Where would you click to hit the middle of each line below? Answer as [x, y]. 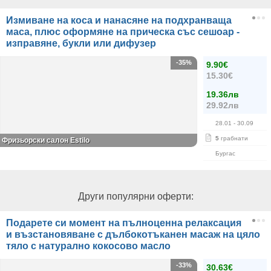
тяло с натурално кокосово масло [88, 246]
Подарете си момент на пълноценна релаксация [124, 223]
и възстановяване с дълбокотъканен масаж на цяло [133, 234]
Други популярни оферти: [135, 196]
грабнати [233, 138]
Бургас [225, 153]
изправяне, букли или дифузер [81, 43]
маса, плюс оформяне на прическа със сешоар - [123, 32]
